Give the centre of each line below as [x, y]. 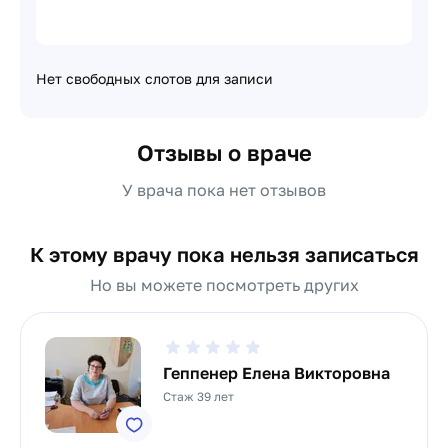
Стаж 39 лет [198, 396]
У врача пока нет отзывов [224, 190]
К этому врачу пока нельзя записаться [224, 254]
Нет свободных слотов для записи [154, 78]
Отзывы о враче [224, 152]
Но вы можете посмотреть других [224, 285]
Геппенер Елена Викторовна [276, 373]
